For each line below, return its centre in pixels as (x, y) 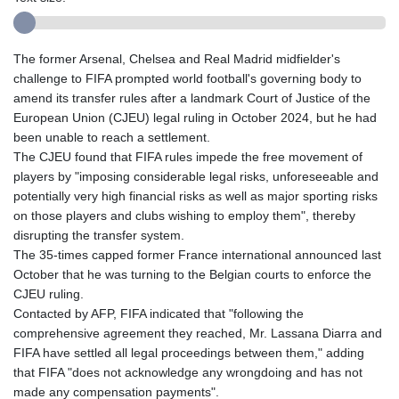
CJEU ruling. (49, 293)
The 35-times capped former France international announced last (197, 254)
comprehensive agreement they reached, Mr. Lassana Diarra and (198, 333)
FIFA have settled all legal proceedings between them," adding (189, 352)
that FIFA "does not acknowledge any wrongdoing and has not (188, 372)
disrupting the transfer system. (99, 235)
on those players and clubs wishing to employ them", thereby (184, 215)
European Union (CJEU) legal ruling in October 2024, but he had (195, 117)
